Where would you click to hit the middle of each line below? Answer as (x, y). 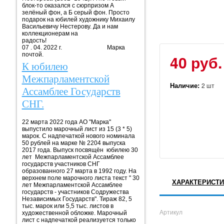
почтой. (32, 54)
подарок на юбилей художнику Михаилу (78, 19)
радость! (88, 40)
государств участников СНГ (61, 164)
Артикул (171, 212)
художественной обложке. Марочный (74, 213)
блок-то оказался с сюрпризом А (68, 5)
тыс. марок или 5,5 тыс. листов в (67, 206)
